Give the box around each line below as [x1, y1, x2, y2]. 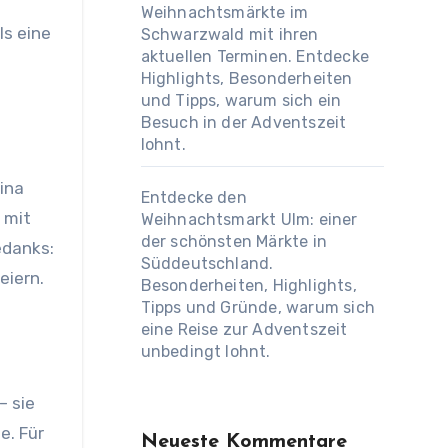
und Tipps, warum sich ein [140, 91, 342, 110]
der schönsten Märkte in [140, 232, 328, 251]
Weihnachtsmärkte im [140, 3, 309, 22]
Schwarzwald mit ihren [140, 25, 319, 44]
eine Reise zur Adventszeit [140, 320, 348, 339]
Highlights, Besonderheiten [140, 69, 353, 88]
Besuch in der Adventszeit [140, 113, 347, 132]
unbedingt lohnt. [140, 342, 271, 361]
